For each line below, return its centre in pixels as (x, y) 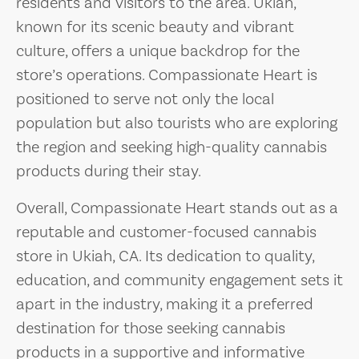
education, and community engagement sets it (179, 280)
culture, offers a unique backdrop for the (158, 51)
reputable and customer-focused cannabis (166, 232)
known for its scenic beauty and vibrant (155, 27)
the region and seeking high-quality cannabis (171, 147)
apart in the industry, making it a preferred (165, 305)
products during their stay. (109, 171)
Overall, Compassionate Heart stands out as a (177, 208)
